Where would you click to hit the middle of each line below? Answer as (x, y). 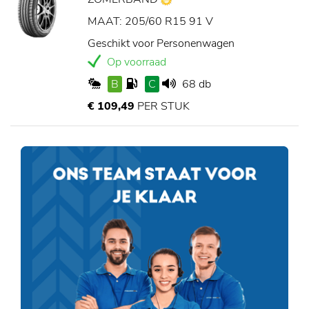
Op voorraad (135, 62)
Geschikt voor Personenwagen (161, 44)
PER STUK (162, 107)
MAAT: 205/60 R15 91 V (150, 22)
